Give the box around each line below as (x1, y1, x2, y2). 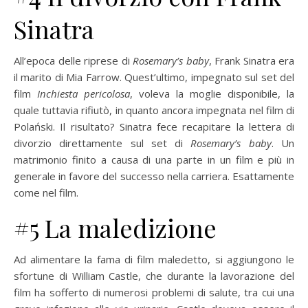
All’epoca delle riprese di (14, 53, 133, 67)
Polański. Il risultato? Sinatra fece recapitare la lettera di (14, 119, 294, 133)
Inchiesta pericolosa (37, 86, 130, 100)
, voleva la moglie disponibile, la (130, 86, 294, 100)
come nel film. (14, 185, 78, 199)
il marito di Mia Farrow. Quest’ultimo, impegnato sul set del (14, 69, 294, 84)
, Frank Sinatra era (208, 53, 294, 67)
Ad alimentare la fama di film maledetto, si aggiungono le (14, 252, 294, 266)
